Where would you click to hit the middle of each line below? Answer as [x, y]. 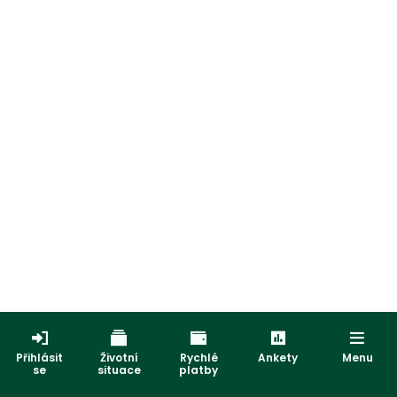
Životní [119, 358]
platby [198, 370]
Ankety [278, 358]
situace [119, 370]
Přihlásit [40, 358]
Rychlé [198, 358]
